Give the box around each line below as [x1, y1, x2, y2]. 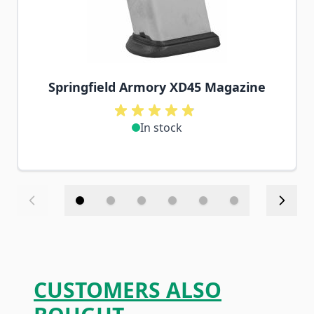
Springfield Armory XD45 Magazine [48, 78, 266, 95]
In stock [140, 120, 182, 135]
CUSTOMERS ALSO [34, 275, 221, 304]
